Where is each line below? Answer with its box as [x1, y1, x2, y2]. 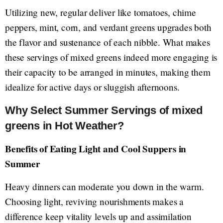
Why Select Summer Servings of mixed [5, 104, 203, 116]
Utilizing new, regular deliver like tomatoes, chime [5, 6, 196, 18]
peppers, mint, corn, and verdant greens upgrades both [5, 21, 212, 33]
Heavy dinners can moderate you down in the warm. [5, 180, 204, 193]
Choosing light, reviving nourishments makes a [5, 195, 184, 208]
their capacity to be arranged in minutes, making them [5, 66, 211, 78]
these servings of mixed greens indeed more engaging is [5, 51, 218, 63]
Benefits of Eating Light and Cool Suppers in [5, 142, 187, 156]
